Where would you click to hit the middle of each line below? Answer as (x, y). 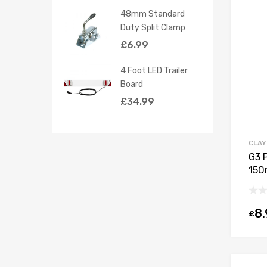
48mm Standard (153, 13)
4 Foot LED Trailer (154, 70)
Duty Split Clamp (153, 27)
